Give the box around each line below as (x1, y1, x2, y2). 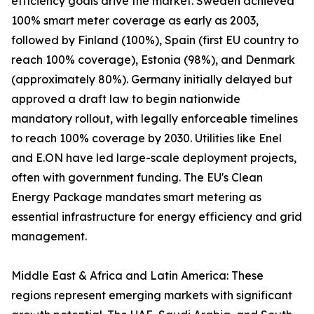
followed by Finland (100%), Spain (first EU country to (11, 33, 299, 48)
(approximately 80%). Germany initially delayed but (11, 72, 292, 87)
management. (11, 229, 87, 244)
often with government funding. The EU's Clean (11, 170, 263, 185)
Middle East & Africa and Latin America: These (11, 268, 264, 283)
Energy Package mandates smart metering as (11, 190, 261, 205)
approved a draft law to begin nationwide (11, 92, 240, 107)
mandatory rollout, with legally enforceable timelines (11, 111, 298, 126)
